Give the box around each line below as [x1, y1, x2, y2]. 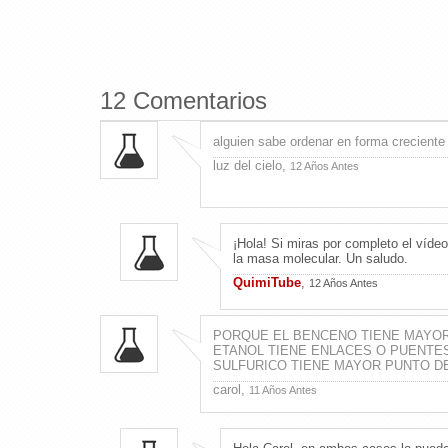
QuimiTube [232, 274, 301, 290]
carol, [212, 381, 249, 397]
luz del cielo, [212, 157, 290, 173]
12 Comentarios [99, 86, 267, 114]
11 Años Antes [248, 383, 317, 396]
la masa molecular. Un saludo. [232, 250, 408, 266]
